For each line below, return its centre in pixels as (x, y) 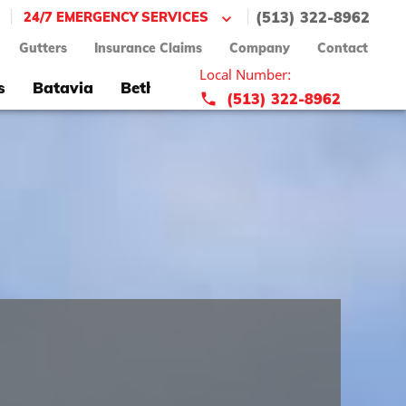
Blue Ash (230, 87)
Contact (343, 48)
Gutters (43, 48)
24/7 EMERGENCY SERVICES (116, 17)
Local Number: (245, 75)
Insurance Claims (148, 48)
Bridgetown (336, 87)
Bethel (145, 87)
